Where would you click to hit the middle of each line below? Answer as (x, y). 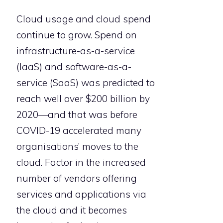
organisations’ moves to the (77, 146)
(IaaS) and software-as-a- (74, 66)
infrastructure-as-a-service (76, 51)
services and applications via (81, 194)
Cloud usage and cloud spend (84, 19)
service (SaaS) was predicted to (86, 82)
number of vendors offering (77, 178)
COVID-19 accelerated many (79, 130)
